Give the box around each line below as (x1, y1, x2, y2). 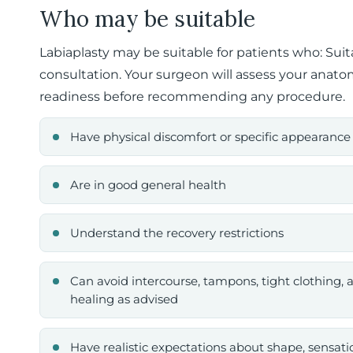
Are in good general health (70, 177, 226, 192)
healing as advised (70, 292, 178, 307)
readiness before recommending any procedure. (39, 89, 345, 104)
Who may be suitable (39, 5, 255, 33)
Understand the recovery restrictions (70, 225, 284, 240)
